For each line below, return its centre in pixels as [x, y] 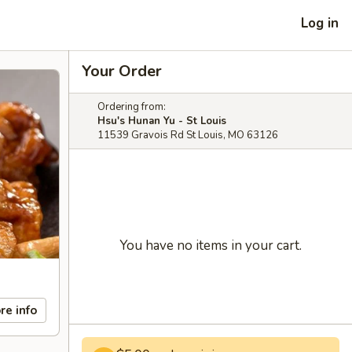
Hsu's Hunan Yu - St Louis [162, 121]
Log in [320, 23]
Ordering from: [132, 107]
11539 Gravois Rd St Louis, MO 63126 [188, 135]
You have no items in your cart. [211, 246]
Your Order [122, 71]
